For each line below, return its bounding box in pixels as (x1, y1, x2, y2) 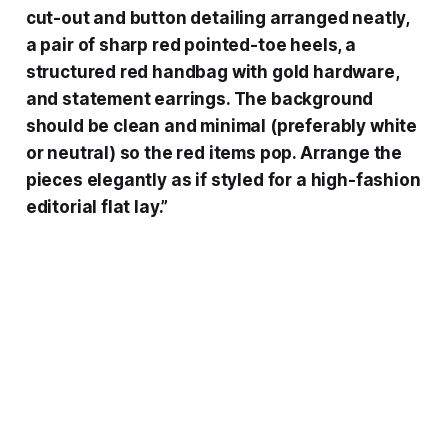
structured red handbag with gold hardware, (25, 61, 399, 82)
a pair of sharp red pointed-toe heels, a (25, 34, 356, 55)
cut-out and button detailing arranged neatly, (25, 7, 410, 28)
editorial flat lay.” (25, 196, 169, 217)
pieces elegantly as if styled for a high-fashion (25, 169, 421, 190)
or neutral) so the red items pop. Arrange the (25, 142, 403, 163)
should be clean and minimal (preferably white (25, 115, 418, 136)
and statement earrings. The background (25, 88, 374, 109)
